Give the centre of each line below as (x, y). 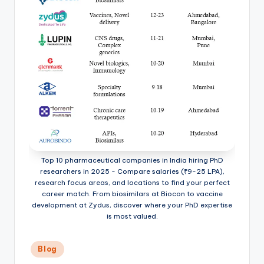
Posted (41, 245)
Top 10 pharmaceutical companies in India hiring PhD (132, 160)
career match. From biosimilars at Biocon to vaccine (132, 194)
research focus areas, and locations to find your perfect (132, 182)
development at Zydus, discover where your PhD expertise (132, 205)
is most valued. (132, 216)
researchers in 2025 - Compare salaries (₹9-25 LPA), (132, 171)
